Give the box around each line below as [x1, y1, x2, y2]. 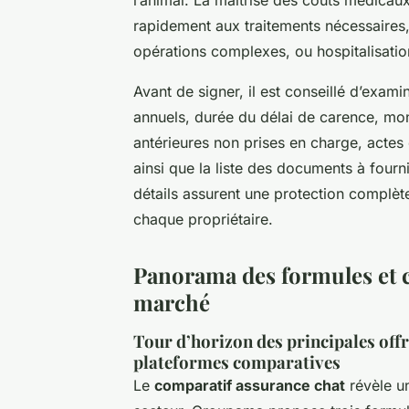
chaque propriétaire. [133, 209, 273, 228]
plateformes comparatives [133, 350, 341, 373]
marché [133, 287, 210, 317]
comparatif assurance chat [154, 375, 345, 394]
